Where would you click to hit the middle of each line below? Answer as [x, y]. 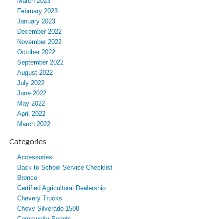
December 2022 [39, 31]
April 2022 [31, 113]
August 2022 [35, 72]
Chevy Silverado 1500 [48, 208]
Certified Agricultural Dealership [61, 188]
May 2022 [31, 103]
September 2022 [40, 62]
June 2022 [32, 93]
